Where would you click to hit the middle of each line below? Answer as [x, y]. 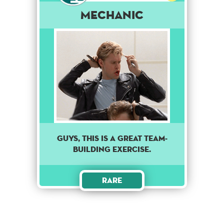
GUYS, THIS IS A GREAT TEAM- [112, 138]
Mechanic [112, 15]
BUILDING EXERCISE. [112, 149]
